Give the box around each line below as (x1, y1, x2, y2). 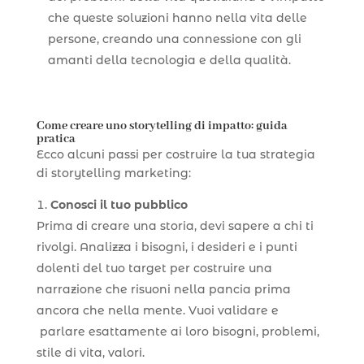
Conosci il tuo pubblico (50, 197, 188, 212)
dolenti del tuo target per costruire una (36, 260, 272, 275)
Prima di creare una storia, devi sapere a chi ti (36, 218, 314, 233)
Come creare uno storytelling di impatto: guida (36, 118, 288, 133)
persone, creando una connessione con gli (47, 31, 301, 46)
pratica (36, 131, 76, 146)
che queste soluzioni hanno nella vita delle (47, 10, 307, 25)
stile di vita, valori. (36, 344, 145, 360)
